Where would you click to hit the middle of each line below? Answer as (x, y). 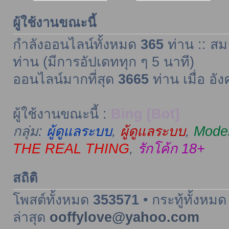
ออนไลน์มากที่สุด (65, 79)
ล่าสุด (31, 217)
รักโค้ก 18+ (171, 148)
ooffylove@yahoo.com (124, 217)
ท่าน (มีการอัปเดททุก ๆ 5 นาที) (103, 62)
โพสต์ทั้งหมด (53, 200)
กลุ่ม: (29, 131)
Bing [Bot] (145, 114)
